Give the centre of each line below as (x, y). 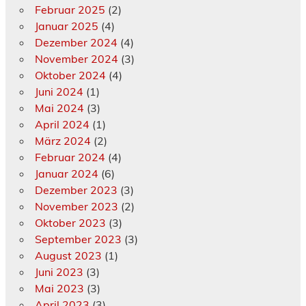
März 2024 (62, 141)
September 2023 (78, 239)
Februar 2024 (70, 157)
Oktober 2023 (70, 223)
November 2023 (76, 207)
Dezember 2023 (76, 190)
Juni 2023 (59, 272)
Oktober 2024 (70, 75)
